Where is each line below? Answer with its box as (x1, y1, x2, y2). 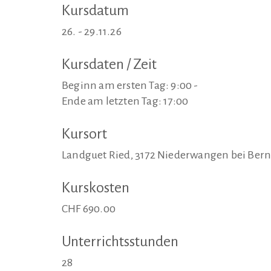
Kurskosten (62, 180, 129, 195)
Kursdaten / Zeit (62, 56, 157, 72)
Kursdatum (62, 2, 129, 18)
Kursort (62, 126, 107, 142)
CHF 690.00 (62, 203, 116, 215)
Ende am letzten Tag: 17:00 (62, 95, 189, 107)
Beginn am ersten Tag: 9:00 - (62, 79, 198, 91)
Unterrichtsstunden (62, 233, 178, 249)
